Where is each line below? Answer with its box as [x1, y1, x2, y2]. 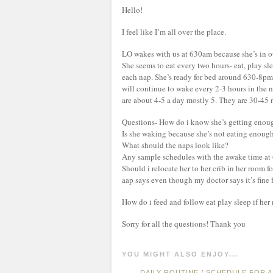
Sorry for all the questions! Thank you [122, 218, 246, 229]
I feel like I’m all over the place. [122, 26, 226, 37]
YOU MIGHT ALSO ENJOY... [122, 250, 238, 258]
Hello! [122, 4, 143, 15]
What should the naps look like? [122, 140, 229, 151]
